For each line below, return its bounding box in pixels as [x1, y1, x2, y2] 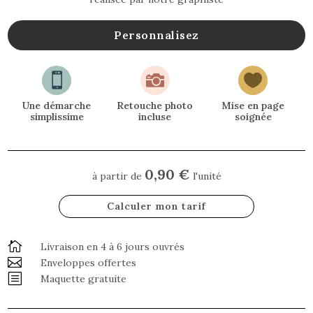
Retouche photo [117, 99, 194, 112]
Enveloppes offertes [41, 256, 137, 270]
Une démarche [22, 99, 92, 112]
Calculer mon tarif [107, 200, 206, 213]
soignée [234, 110, 272, 123]
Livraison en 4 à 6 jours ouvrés [41, 240, 185, 254]
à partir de [92, 170, 145, 182]
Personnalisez [114, 28, 199, 42]
